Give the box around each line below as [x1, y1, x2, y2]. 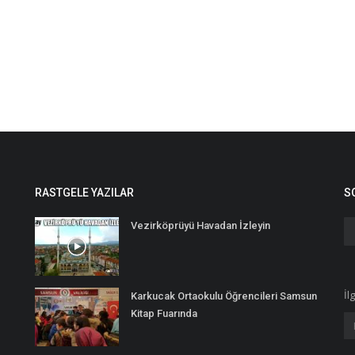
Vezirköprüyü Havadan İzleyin [131, 219, 270, 231]
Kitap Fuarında [131, 307, 197, 319]
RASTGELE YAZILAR [35, 186, 134, 199]
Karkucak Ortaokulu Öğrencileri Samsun [131, 290, 317, 302]
